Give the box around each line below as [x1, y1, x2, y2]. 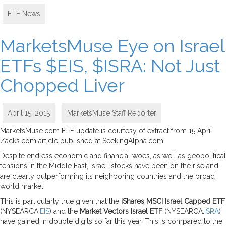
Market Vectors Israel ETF [80, 207, 164, 215]
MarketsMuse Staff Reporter [67, 108, 156, 117]
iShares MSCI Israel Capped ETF [121, 197, 225, 205]
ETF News [8, 9, 40, 18]
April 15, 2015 [8, 108, 50, 117]
